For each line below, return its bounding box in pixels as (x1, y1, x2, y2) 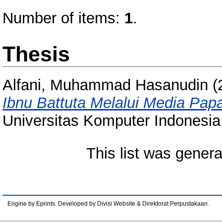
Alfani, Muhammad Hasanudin (2, 76, 208, 94)
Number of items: (2, 9, 124, 27)
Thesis (2, 42, 70, 66)
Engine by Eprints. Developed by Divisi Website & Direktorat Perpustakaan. (7, 201, 209, 207)
